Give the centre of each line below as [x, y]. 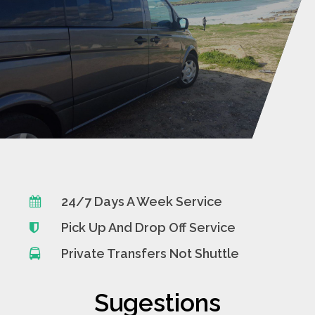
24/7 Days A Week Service [142, 201]
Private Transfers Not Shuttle [150, 253]
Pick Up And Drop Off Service [148, 227]
